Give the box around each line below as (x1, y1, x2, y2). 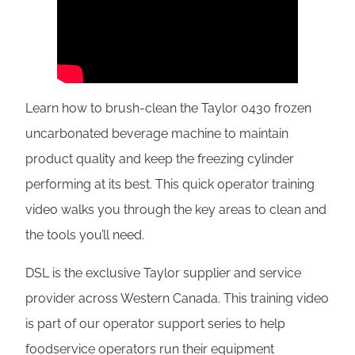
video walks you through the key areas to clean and (25, 201, 326, 217)
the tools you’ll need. (25, 227, 144, 242)
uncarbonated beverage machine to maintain (25, 125, 288, 141)
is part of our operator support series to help (25, 315, 285, 331)
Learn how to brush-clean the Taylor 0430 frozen (25, 100, 311, 116)
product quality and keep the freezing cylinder (25, 151, 294, 166)
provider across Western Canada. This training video (25, 290, 329, 306)
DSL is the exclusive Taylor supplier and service (25, 265, 301, 281)
